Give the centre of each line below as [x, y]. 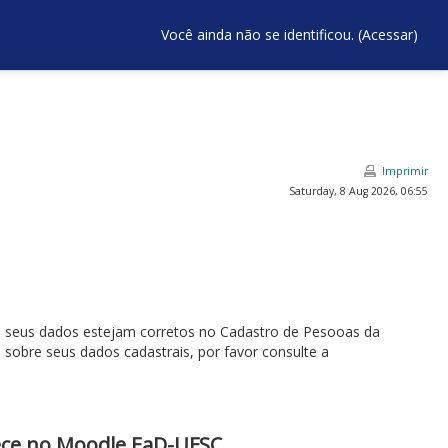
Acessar [387, 34]
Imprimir [405, 171]
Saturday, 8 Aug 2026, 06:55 [358, 191]
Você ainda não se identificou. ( [261, 34]
